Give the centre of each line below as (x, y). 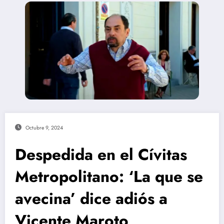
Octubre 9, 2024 (44, 127)
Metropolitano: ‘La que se (109, 176)
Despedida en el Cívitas (101, 154)
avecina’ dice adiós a (91, 198)
